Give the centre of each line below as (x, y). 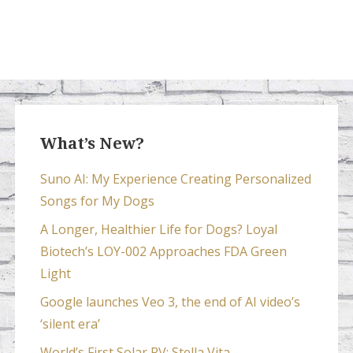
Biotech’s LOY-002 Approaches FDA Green (163, 252)
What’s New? (92, 144)
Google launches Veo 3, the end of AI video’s (170, 302)
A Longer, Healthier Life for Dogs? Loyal (158, 230)
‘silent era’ (70, 324)
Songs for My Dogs (97, 201)
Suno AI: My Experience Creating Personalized (175, 179)
